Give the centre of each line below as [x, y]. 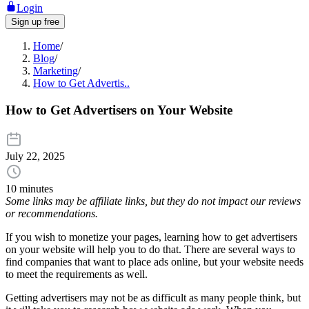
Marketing [56, 71]
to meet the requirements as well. [77, 275]
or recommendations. [52, 214]
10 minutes [29, 189]
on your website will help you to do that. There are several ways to [150, 250]
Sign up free [35, 22]
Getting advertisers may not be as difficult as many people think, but [153, 298]
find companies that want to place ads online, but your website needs [154, 262]
